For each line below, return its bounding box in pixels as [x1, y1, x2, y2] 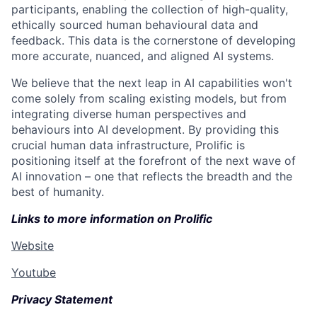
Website [11, 238, 54, 253]
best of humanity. [11, 184, 104, 199]
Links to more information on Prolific [11, 211, 212, 226]
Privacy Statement [11, 292, 113, 306]
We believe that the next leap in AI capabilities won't [11, 75, 292, 90]
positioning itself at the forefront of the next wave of [11, 153, 296, 168]
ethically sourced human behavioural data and [11, 17, 258, 32]
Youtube [11, 265, 56, 279]
